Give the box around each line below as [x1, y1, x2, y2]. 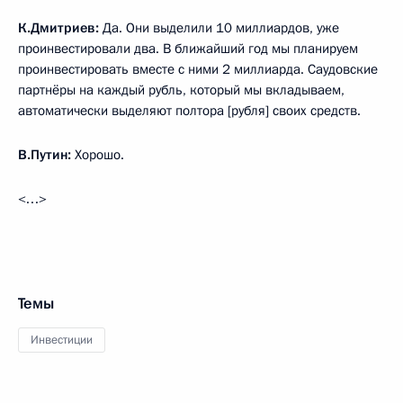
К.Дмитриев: [18, 19, 99, 37]
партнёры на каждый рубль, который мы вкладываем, [18, 81, 345, 99]
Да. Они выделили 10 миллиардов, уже [99, 19, 339, 37]
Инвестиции [31, 332, 93, 348]
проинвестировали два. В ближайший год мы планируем [18, 40, 358, 58]
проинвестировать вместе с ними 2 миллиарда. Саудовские [18, 60, 378, 78]
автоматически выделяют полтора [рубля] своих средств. [18, 102, 361, 120]
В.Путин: [18, 146, 75, 164]
